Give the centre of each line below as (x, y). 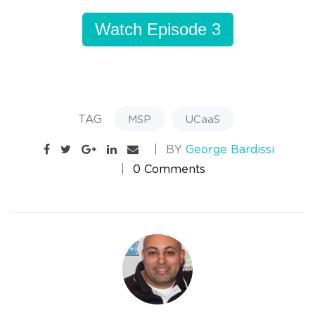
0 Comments (169, 168)
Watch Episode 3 (157, 29)
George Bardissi (230, 149)
